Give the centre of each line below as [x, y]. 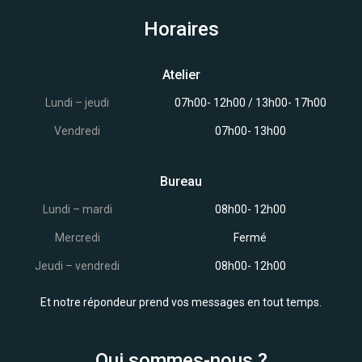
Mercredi [77, 238]
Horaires [181, 29]
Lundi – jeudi [78, 103]
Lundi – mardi [77, 209]
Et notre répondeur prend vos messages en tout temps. [181, 302]
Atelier [181, 75]
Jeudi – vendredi [78, 266]
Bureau [181, 181]
